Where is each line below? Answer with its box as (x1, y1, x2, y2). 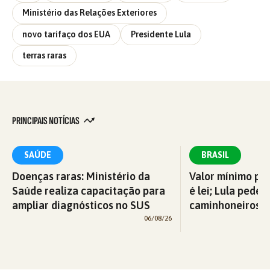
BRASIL (201, 150, 229, 160)
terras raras (22, 51, 66, 61)
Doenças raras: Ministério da (12, 170, 150, 183)
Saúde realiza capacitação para (12, 184, 165, 198)
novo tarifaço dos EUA (22, 29, 110, 39)
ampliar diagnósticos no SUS (12, 199, 150, 212)
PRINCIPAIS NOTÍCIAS (12, 115, 81, 128)
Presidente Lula (131, 29, 191, 39)
